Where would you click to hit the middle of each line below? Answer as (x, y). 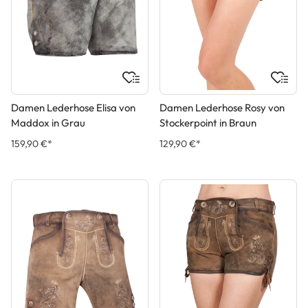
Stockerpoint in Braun (208, 123)
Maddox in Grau (48, 123)
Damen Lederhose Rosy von (222, 108)
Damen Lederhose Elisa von (73, 108)
